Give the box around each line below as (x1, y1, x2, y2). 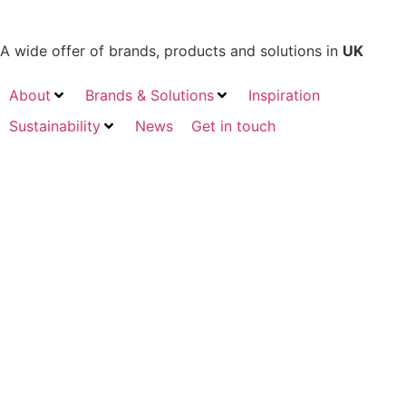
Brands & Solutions (85, 86, 214, 104)
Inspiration (248, 86, 320, 104)
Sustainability (9, 117, 101, 135)
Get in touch (191, 117, 275, 135)
